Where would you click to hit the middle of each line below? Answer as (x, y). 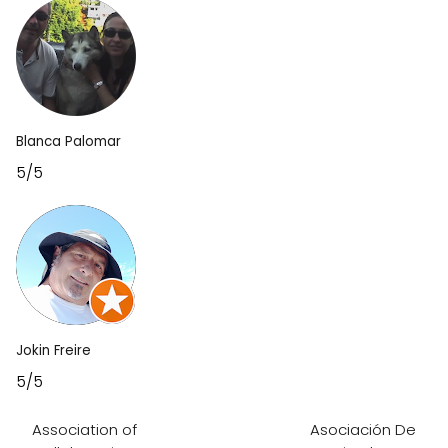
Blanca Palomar (68, 141)
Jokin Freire (53, 350)
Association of (84, 429)
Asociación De (363, 429)
